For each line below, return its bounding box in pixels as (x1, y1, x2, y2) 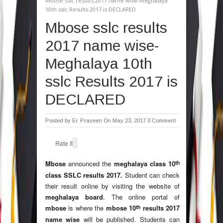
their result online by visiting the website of (45, 181, 180, 191)
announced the (66, 159, 114, 169)
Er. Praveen (72, 117, 102, 124)
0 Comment (147, 117, 176, 124)
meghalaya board (45, 192, 103, 202)
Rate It (55, 139, 73, 148)
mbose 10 (106, 203, 136, 213)
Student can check (124, 170, 180, 180)
